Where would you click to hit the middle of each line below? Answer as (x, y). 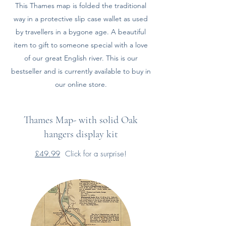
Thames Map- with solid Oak (81, 120)
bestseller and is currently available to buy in (81, 71)
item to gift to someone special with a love (81, 45)
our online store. (81, 84)
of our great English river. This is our (81, 58)
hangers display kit (81, 134)
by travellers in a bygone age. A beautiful (81, 32)
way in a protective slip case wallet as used (81, 19)
